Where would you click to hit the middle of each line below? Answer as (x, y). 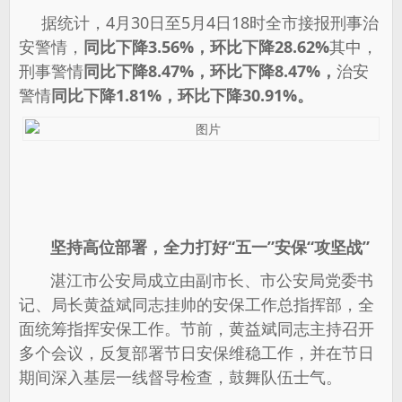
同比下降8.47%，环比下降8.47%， (210, 71)
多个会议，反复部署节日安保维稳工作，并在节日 (197, 353)
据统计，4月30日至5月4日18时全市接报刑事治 (199, 22)
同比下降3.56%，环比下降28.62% (206, 47)
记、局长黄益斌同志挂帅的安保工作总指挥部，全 (197, 304)
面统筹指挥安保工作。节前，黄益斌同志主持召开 (197, 328)
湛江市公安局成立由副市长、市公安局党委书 (196, 280)
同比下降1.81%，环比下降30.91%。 (182, 95)
